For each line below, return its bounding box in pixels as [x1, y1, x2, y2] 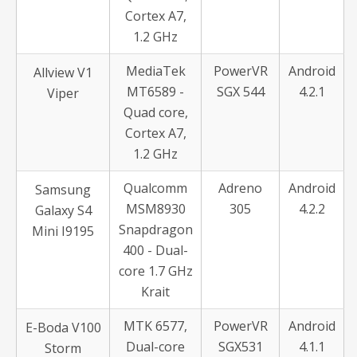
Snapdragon [118, 221, 193, 238]
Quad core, [123, 104, 188, 121]
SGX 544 [216, 83, 265, 100]
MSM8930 [125, 200, 186, 218]
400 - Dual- [123, 241, 188, 259]
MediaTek [125, 62, 186, 80]
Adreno [218, 179, 262, 197]
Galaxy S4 [34, 202, 92, 219]
